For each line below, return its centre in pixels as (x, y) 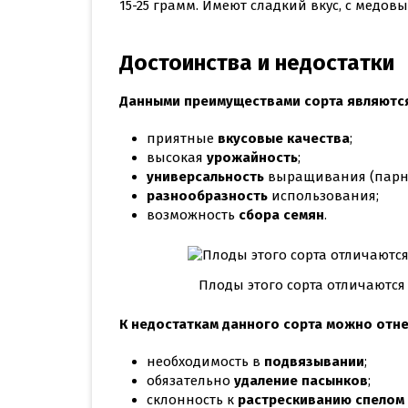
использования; (323, 196)
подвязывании (314, 362)
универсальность (205, 177)
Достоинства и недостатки (257, 63)
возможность (193, 215)
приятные (182, 139)
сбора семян (281, 215)
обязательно (190, 381)
